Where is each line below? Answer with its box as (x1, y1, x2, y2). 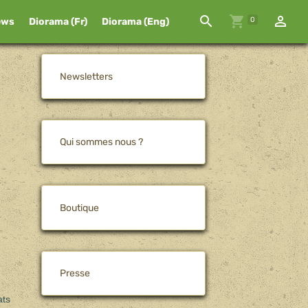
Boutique (60, 201, 100, 214)
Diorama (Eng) (101, 16, 169, 28)
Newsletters (60, 70, 113, 82)
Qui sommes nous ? (60, 136, 144, 148)
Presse (60, 267, 91, 279)
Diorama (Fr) (28, 16, 87, 28)
